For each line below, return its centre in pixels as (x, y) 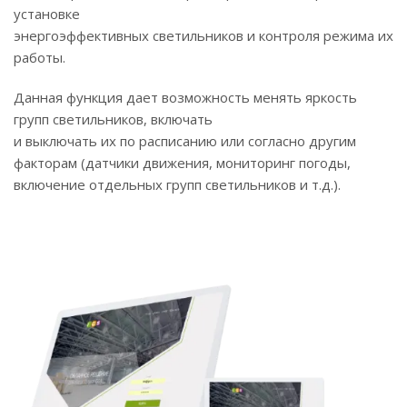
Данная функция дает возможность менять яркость (185, 97)
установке (47, 14)
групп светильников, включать (113, 119)
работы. (40, 57)
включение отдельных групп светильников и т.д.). (177, 184)
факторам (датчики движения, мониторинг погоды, (182, 163)
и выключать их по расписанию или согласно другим (185, 141)
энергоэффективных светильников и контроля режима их (203, 35)
